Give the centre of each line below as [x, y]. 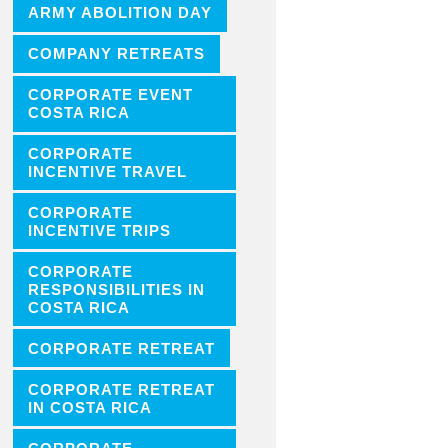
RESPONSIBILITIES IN [116, 290]
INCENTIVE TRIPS [99, 231]
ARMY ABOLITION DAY [119, 13]
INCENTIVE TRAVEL [107, 172]
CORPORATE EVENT [110, 95]
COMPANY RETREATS [116, 54]
